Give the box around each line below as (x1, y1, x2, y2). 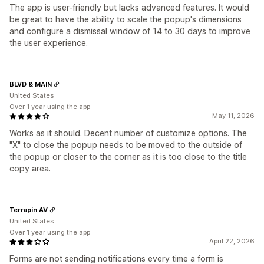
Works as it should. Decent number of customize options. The (9, 128, 247, 138)
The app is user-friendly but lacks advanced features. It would (9, 2, 249, 13)
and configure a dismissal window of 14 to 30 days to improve (9, 26, 250, 37)
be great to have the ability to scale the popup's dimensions (9, 14, 242, 25)
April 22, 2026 (209, 237, 255, 246)
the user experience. (9, 38, 88, 48)
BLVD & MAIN (9, 80, 52, 88)
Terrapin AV (9, 205, 48, 214)
